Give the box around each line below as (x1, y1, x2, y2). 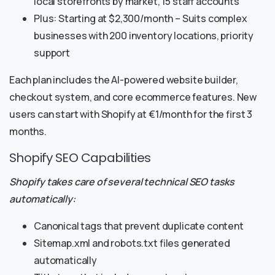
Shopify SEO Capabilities (9, 149, 151, 167)
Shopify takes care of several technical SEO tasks (9, 175, 235, 189)
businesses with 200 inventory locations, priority (34, 29, 254, 43)
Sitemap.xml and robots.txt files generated (34, 236, 230, 250)
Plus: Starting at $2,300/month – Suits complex (34, 12, 247, 26)
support (34, 46, 70, 60)
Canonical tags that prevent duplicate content (34, 219, 244, 233)
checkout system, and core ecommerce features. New (9, 90, 257, 104)
